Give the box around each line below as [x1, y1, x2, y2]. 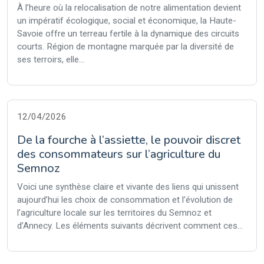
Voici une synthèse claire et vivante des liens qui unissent [17, 181, 239, 192]
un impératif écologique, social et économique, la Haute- [17, 15, 236, 26]
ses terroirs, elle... [17, 54, 84, 65]
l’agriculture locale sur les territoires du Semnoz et [17, 207, 212, 218]
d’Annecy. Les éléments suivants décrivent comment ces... [17, 220, 243, 231]
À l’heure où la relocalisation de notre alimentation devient [17, 2, 241, 13]
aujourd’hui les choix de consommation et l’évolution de [17, 194, 233, 205]
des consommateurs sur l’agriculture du [17, 146, 220, 162]
